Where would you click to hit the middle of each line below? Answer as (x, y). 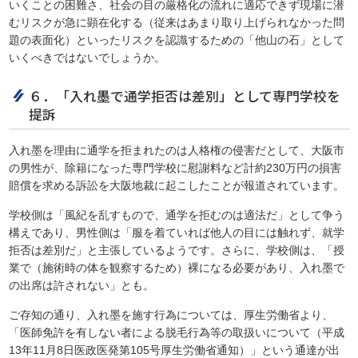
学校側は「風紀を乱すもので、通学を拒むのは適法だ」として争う (177, 215)
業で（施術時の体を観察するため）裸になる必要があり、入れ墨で (177, 268)
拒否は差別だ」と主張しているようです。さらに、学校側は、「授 (177, 251)
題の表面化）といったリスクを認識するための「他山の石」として (177, 40)
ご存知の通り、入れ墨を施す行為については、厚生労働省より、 (171, 315)
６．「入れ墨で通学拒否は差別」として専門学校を (185, 96)
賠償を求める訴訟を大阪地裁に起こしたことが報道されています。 (177, 186)
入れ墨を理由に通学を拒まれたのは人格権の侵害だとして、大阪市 (177, 151)
